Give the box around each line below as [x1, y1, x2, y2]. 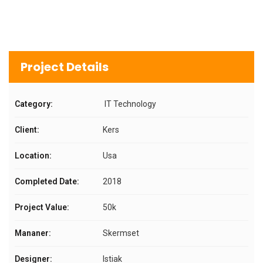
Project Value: [15, 203, 69, 212]
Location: [15, 151, 52, 160]
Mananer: [15, 228, 51, 238]
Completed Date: [15, 177, 79, 186]
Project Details [21, 59, 109, 75]
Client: [15, 125, 39, 134]
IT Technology [103, 99, 156, 109]
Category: [15, 99, 53, 109]
